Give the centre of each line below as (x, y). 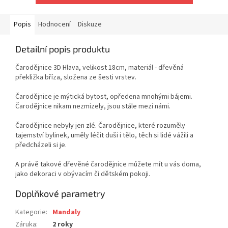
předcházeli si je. (41, 145)
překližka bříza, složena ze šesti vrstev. (76, 78)
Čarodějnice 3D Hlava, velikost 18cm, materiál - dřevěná (99, 68)
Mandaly (66, 212)
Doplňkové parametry (60, 194)
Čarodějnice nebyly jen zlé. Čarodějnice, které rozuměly (100, 126)
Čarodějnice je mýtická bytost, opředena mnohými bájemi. (104, 97)
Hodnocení (54, 25)
